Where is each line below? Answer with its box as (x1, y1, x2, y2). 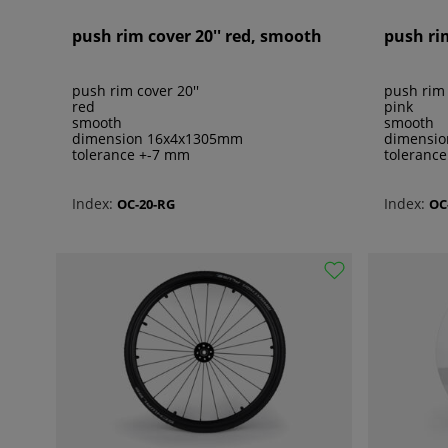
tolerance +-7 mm (72, 145, 190, 165)
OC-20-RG (117, 194, 175, 213)
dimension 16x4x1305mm (72, 129, 243, 149)
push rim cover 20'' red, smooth (72, 25, 322, 48)
